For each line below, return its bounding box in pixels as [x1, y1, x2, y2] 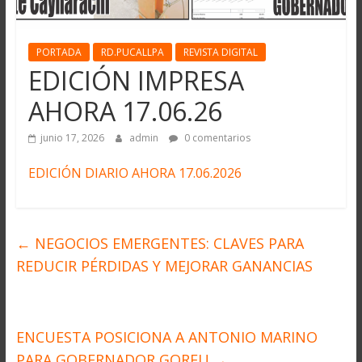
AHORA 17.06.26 [27, 93, 222, 128]
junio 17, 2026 [40, 130, 104, 145]
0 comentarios [181, 130, 250, 145]
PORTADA [36, 44, 82, 59]
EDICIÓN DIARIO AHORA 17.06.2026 [27, 163, 242, 182]
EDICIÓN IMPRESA [27, 62, 244, 98]
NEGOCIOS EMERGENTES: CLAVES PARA [30, 233, 304, 253]
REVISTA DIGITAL [183, 44, 258, 59]
